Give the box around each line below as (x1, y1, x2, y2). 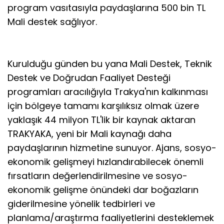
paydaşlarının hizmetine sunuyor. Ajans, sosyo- (7, 141, 216, 154)
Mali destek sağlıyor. (7, 15, 97, 28)
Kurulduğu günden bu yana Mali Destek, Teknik (7, 57, 212, 70)
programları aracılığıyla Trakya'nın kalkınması (7, 85, 208, 98)
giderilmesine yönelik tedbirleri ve (7, 197, 155, 210)
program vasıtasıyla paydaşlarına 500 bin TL (7, 1, 205, 14)
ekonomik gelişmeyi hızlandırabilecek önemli (7, 155, 203, 168)
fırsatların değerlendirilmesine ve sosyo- (7, 169, 187, 182)
